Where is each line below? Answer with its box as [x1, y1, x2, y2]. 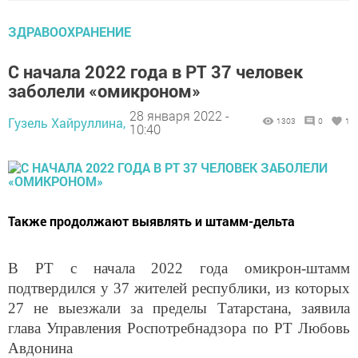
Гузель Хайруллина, [8, 113, 125, 131]
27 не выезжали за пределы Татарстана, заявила [8, 299, 350, 316]
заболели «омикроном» [8, 78, 201, 102]
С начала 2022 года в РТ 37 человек [8, 59, 303, 83]
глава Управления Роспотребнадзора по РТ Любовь [8, 319, 350, 336]
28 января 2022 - [129, 107, 229, 125]
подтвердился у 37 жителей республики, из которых [8, 279, 350, 296]
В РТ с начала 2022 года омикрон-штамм [8, 259, 350, 276]
